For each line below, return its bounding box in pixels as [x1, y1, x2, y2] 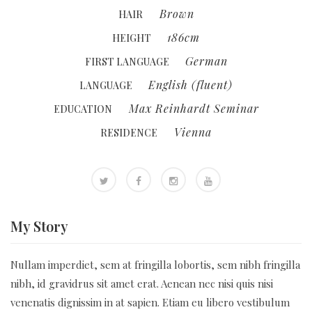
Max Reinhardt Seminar [128, 101, 259, 116]
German [185, 54, 228, 68]
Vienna [174, 125, 212, 139]
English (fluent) [148, 77, 233, 92]
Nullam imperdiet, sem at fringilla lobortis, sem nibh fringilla [10, 257, 300, 272]
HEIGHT [112, 31, 153, 45]
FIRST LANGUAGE [84, 55, 171, 68]
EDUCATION [53, 102, 112, 116]
